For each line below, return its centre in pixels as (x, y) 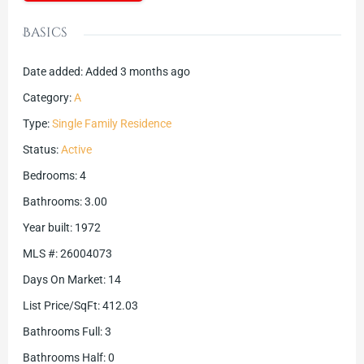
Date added (51, 72)
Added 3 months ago (137, 72)
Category (45, 98)
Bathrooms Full (61, 332)
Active (76, 150)
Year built (46, 228)
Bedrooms (48, 176)
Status (39, 150)
